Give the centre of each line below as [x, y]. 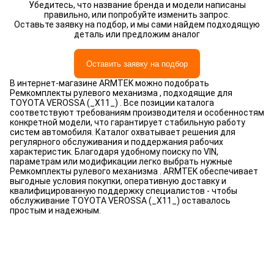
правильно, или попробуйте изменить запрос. [137, 15]
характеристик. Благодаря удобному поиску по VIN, [114, 152]
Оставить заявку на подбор [137, 64]
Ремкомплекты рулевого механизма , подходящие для [121, 93]
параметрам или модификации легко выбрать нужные [121, 161]
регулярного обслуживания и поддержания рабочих [117, 142]
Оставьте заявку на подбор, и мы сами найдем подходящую [137, 24]
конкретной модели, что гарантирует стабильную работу [128, 122]
